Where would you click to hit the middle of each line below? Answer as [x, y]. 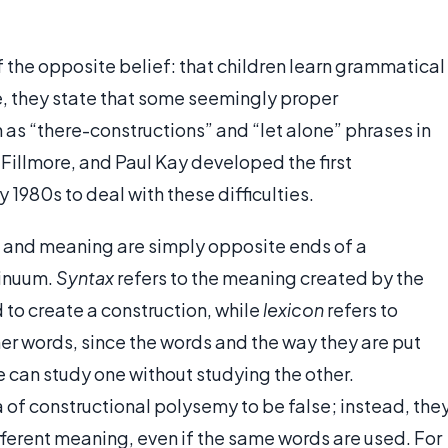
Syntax [85, 278]
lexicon [293, 310]
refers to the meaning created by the [269, 278]
